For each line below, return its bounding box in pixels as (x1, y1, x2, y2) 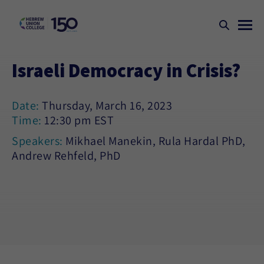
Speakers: (12, 133, 65, 148)
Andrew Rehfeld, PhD (12, 148, 121, 163)
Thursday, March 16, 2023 (42, 98, 172, 113)
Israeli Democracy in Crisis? (12, 58, 240, 82)
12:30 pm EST (44, 113, 114, 128)
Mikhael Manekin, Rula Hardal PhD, (65, 133, 246, 148)
